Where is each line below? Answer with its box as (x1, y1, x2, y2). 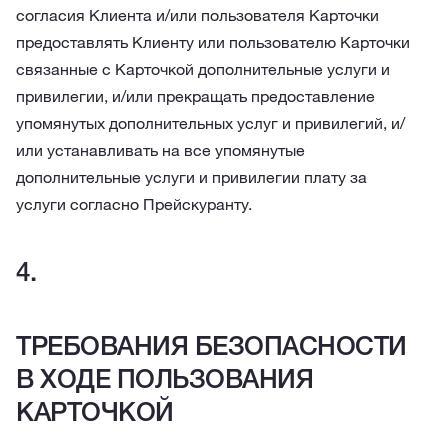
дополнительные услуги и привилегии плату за (16, 167, 367, 187)
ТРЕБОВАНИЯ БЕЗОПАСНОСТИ (16, 329, 407, 362)
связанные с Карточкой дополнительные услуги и (16, 59, 390, 79)
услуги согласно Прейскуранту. (16, 194, 252, 214)
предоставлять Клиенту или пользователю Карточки (16, 32, 410, 52)
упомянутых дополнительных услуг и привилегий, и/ (16, 113, 405, 133)
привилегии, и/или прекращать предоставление (16, 86, 375, 106)
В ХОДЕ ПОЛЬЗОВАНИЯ (16, 362, 313, 395)
